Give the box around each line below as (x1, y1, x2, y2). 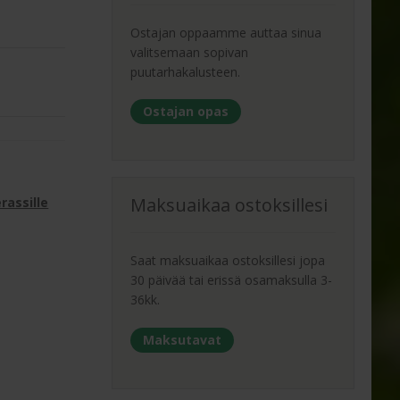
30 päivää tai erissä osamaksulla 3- (130, 271, 333, 288)
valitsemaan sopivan (130, 43, 249, 61)
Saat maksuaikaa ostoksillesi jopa (130, 251, 326, 269)
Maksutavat (143, 330, 222, 348)
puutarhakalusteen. (130, 62, 241, 80)
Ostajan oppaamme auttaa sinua (130, 23, 322, 41)
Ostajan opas (143, 103, 229, 121)
